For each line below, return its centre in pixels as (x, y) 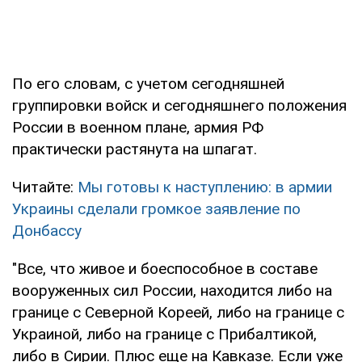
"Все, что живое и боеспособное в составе (165, 268)
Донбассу (47, 230)
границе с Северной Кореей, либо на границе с (178, 312)
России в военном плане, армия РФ (138, 127)
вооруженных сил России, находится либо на (172, 290)
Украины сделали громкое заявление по (156, 208)
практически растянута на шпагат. (135, 149)
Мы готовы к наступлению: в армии (205, 187)
